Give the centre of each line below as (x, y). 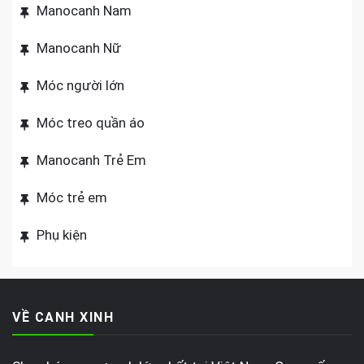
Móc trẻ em (72, 198)
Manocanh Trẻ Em (91, 160)
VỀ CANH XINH (63, 318)
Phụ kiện (62, 235)
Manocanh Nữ (79, 48)
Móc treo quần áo (91, 123)
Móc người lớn (80, 86)
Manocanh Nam (84, 11)
